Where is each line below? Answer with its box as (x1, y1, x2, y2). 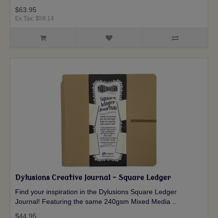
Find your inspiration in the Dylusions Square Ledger (15, 188, 177, 196)
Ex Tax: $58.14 (15, 15, 54, 22)
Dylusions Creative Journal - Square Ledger (15, 174, 171, 182)
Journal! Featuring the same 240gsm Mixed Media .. (15, 198, 176, 206)
